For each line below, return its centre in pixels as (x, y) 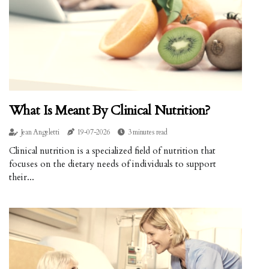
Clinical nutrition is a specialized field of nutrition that (112, 151)
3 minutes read (147, 132)
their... (22, 177)
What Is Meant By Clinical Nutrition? (110, 111)
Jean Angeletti (40, 132)
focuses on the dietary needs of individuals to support (113, 164)
